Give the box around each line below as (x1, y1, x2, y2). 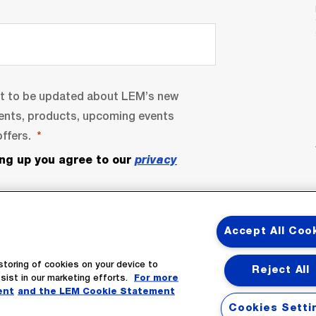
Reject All (252, 265, 310, 275)
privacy (135, 154, 177, 166)
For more (134, 273, 178, 283)
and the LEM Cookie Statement (18, 286, 175, 296)
